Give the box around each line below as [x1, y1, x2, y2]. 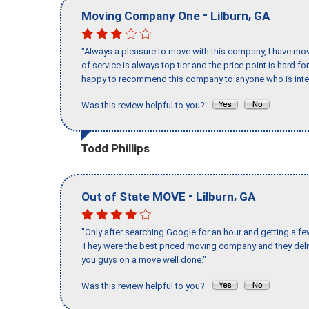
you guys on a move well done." [81, 255, 206, 266]
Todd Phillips [81, 141, 150, 155]
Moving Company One [81, 8, 200, 23]
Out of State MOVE [81, 189, 186, 203]
